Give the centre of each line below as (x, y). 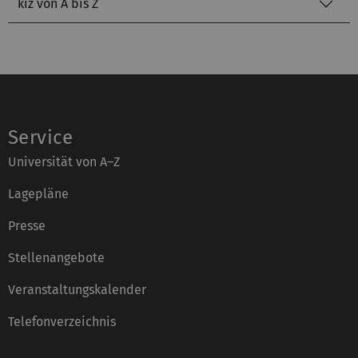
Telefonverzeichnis (62, 322)
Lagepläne (38, 194)
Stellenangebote (56, 258)
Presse (27, 226)
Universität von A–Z (64, 162)
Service (41, 138)
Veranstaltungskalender (77, 290)
